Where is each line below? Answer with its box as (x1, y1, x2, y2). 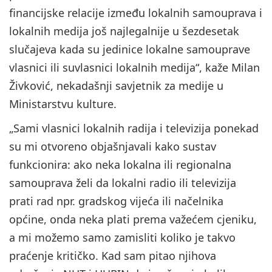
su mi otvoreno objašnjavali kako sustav (9, 139, 216, 154)
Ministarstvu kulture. (9, 97, 117, 112)
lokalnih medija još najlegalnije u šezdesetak (9, 24, 239, 39)
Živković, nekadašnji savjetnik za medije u (9, 78, 223, 93)
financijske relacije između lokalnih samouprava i (9, 5, 262, 21)
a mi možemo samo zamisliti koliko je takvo (9, 230, 236, 245)
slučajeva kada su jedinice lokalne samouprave (9, 42, 250, 57)
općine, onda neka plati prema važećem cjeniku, (9, 212, 257, 227)
